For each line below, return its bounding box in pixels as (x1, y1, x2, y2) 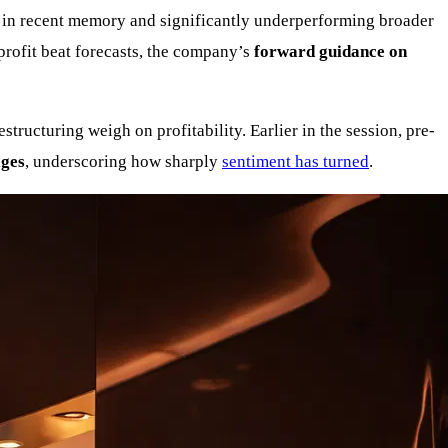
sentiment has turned (222, 152, 369, 172)
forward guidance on (254, 42, 407, 62)
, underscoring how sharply (25, 152, 222, 172)
